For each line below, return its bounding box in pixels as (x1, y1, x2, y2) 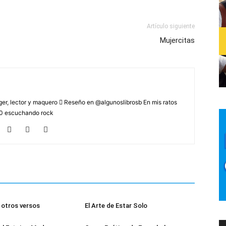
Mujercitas (160, 36, 195, 45)
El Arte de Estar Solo (85, 202, 147, 209)
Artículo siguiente (147, 23, 195, 30)
